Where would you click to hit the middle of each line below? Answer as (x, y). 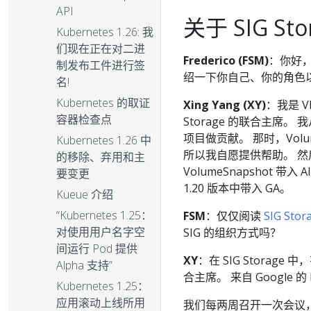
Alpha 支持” (84, 266)
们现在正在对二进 (101, 49)
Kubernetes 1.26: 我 (105, 32)
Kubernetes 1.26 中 (104, 141)
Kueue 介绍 (85, 195)
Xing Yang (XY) (225, 105)
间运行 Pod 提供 (97, 249)
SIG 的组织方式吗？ (232, 233)
